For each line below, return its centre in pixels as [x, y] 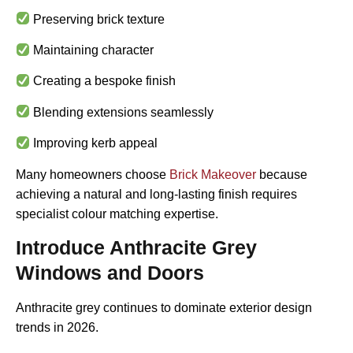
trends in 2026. [57, 327]
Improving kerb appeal [94, 143]
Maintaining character [92, 50]
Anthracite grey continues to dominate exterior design [164, 307]
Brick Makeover [213, 174]
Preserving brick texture [98, 19]
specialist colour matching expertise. [117, 214]
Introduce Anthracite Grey [136, 247]
